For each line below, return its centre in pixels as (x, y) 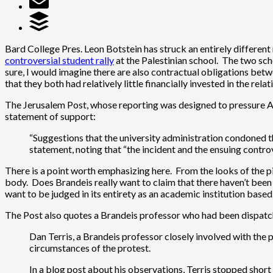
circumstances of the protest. (90, 247)
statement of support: (50, 116)
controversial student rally (59, 60)
